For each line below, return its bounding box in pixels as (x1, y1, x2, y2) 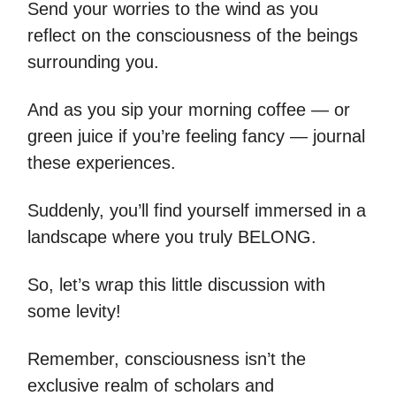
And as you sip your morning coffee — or (27, 100, 350, 120)
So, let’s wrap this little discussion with (27, 275, 325, 295)
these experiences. (27, 153, 176, 173)
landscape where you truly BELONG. (27, 227, 316, 247)
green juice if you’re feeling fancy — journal (27, 126, 365, 147)
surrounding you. (27, 52, 159, 72)
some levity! (27, 301, 121, 322)
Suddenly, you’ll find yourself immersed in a (27, 201, 366, 221)
